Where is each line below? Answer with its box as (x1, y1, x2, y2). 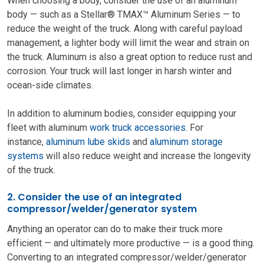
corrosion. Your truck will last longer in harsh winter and (7, 65, 232, 77)
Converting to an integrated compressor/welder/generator (7, 252, 246, 263)
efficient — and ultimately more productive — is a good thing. (7, 237, 257, 249)
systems (7, 150, 44, 161)
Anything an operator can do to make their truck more (7, 223, 223, 235)
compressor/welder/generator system (7, 202, 199, 216)
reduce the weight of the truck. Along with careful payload (7, 23, 242, 34)
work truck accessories (90, 122, 186, 133)
